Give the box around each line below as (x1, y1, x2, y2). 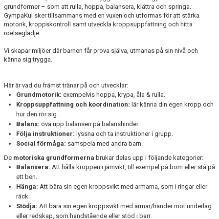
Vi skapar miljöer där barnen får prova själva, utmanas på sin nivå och (4, 47, 198, 54)
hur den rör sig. (16, 110, 58, 118)
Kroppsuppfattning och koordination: (16, 101, 130, 108)
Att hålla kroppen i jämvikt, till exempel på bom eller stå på (50, 163, 215, 171)
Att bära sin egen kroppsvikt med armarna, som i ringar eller (38, 183, 207, 190)
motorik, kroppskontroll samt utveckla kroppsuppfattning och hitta (4, 21, 193, 28)
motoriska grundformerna (13, 154, 94, 161)
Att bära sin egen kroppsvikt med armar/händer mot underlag (38, 202, 212, 210)
